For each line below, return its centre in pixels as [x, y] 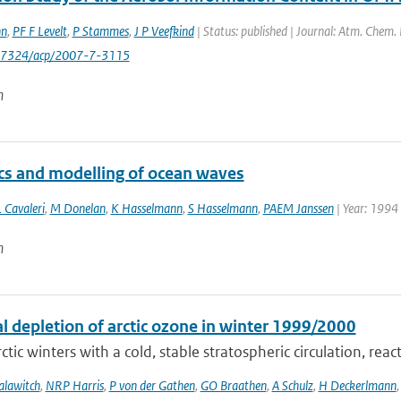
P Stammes [100, 31]
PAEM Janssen [298, 208]
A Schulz [292, 385]
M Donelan [77, 208]
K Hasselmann [146, 208]
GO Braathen [233, 385]
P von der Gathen [152, 385]
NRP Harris [74, 385]
